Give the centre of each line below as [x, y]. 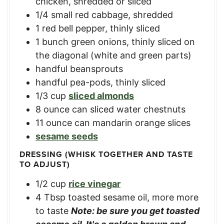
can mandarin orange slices [132, 122]
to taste [53, 210]
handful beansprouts [79, 68]
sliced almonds [101, 95]
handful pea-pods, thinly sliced [100, 82]
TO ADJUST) [45, 164]
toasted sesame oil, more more [133, 197]
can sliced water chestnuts [129, 109]
